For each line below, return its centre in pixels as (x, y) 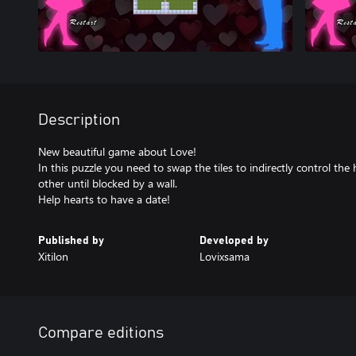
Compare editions (101, 333)
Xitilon (53, 256)
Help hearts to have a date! (104, 199)
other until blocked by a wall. (108, 183)
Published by (71, 241)
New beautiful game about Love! (117, 151)
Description (79, 120)
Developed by (234, 241)
